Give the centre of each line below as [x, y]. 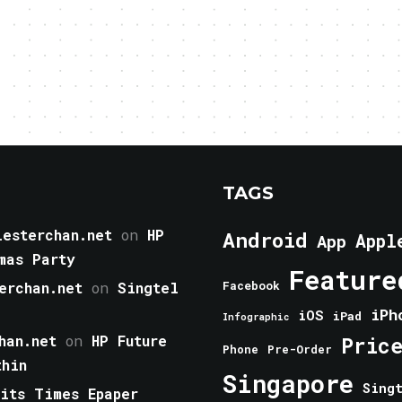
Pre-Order [300, 349]
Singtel [148, 288]
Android [265, 240]
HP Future [129, 341]
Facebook [251, 285]
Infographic [256, 317]
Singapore [288, 384]
